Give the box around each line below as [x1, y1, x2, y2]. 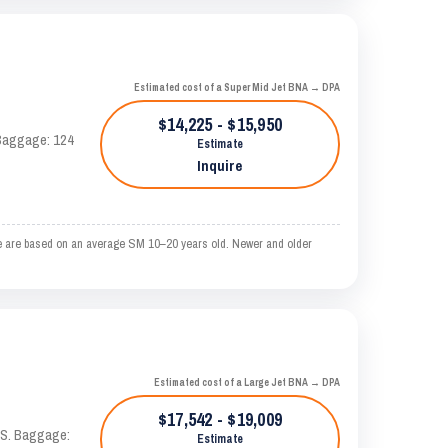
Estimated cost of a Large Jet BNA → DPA [153, 376, 340, 389]
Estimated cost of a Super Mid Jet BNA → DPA [133, 81, 340, 94]
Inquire [197, 155, 243, 176]
